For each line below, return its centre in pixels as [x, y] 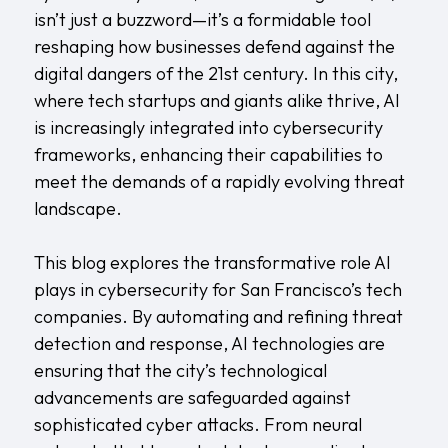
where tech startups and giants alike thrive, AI [216, 100]
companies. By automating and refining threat [218, 316]
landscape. [77, 208]
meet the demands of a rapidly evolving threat [219, 181]
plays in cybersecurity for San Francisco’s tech [217, 289]
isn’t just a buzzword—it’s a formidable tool [202, 19]
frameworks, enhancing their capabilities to [208, 154]
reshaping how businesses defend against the [214, 46]
